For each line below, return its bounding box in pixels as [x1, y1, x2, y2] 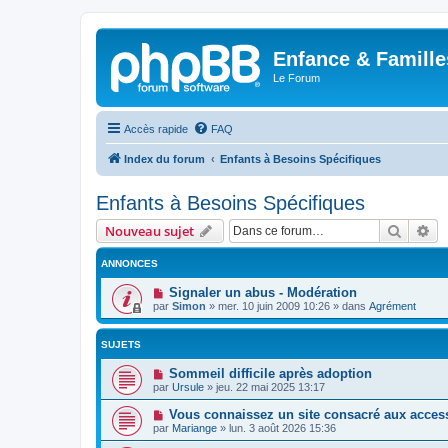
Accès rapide [124, 122, 188, 135]
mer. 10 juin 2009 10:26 [218, 299, 330, 312]
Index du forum [124, 152, 205, 165]
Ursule [172, 380, 204, 393]
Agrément [369, 299, 416, 312]
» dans [330, 299, 369, 312]
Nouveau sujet [105, 221, 194, 240]
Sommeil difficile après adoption [168, 365, 372, 381]
